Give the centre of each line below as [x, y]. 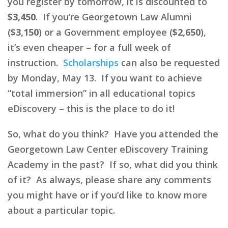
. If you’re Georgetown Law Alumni [114, 17]
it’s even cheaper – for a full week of [89, 47]
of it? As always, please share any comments [109, 179]
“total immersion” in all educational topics [102, 93]
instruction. [35, 62]
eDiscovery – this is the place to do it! [91, 108]
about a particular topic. [61, 210]
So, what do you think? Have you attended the [113, 134]
